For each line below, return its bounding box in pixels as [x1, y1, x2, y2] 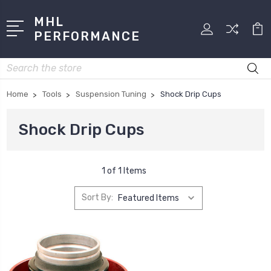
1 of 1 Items [102, 165, 146, 176]
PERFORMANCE [34, 28, 141, 44]
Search [7, 59, 34, 70]
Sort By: [81, 192, 113, 203]
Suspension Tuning [76, 89, 146, 99]
